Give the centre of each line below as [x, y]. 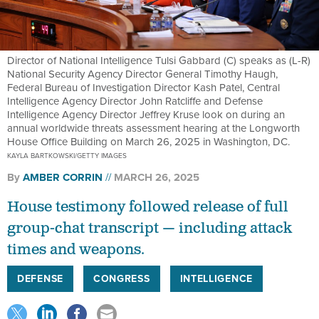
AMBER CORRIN [63, 178]
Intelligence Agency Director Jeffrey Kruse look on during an [146, 115]
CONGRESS [121, 279]
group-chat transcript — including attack [150, 229]
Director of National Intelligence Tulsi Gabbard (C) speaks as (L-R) [159, 61]
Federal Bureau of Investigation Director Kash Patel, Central [143, 88]
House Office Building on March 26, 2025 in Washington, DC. [148, 142]
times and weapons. [76, 250]
